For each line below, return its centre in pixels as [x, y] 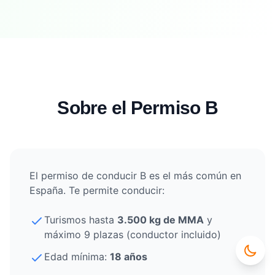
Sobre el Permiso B [137, 107]
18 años [129, 256]
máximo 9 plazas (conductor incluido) [133, 234]
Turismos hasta [81, 219]
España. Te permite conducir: [97, 190]
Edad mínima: [77, 256]
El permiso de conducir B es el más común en [135, 175]
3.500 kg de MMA [161, 219]
